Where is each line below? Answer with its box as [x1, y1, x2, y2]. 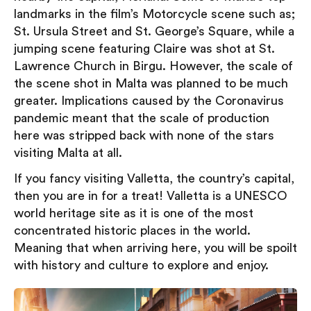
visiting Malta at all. [14, 146, 122, 159]
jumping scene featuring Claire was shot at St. [14, 42, 275, 55]
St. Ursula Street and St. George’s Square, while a [14, 24, 294, 37]
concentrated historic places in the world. [14, 224, 251, 237]
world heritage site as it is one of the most [14, 206, 253, 219]
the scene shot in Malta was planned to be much [14, 76, 288, 90]
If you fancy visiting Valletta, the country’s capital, [14, 171, 294, 185]
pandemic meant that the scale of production [14, 111, 269, 124]
